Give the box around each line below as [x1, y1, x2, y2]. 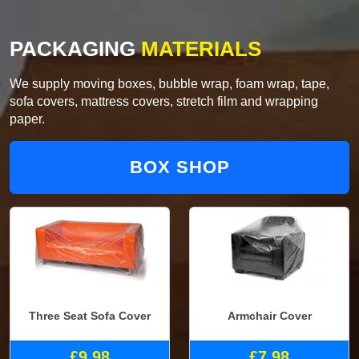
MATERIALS [135, 36, 261, 61]
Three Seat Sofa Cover [29, 309, 151, 323]
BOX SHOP [129, 156, 230, 177]
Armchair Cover [227, 309, 312, 323]
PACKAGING [10, 36, 135, 61]
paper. [10, 111, 45, 126]
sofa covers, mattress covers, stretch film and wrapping [10, 94, 318, 108]
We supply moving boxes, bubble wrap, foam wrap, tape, [10, 76, 329, 91]
